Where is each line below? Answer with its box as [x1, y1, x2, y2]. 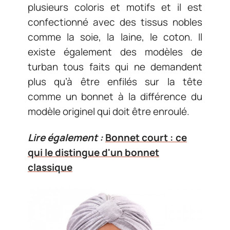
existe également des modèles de [28, 45, 202, 59]
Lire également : [28, 131, 103, 144]
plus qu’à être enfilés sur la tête [28, 74, 202, 88]
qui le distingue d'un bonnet [28, 146, 159, 159]
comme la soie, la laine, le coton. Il [28, 30, 202, 44]
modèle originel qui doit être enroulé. [28, 104, 189, 118]
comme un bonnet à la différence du [28, 89, 202, 103]
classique [28, 161, 72, 174]
